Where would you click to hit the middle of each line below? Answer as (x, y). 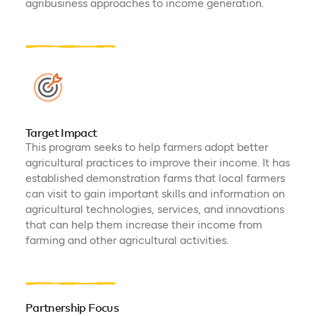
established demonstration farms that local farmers (155, 178)
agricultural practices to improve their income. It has (157, 162)
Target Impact (61, 133)
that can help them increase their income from (144, 224)
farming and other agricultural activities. (127, 240)
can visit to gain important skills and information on (155, 193)
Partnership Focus (72, 308)
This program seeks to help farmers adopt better (146, 147)
